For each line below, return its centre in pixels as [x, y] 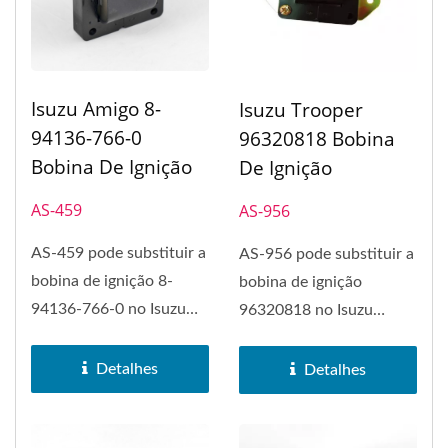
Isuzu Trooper [301, 110]
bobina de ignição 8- [102, 281]
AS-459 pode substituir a [118, 253]
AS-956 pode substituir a [326, 254]
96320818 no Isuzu [306, 310]
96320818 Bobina [317, 139]
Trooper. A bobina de [311, 338]
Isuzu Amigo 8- [96, 109]
